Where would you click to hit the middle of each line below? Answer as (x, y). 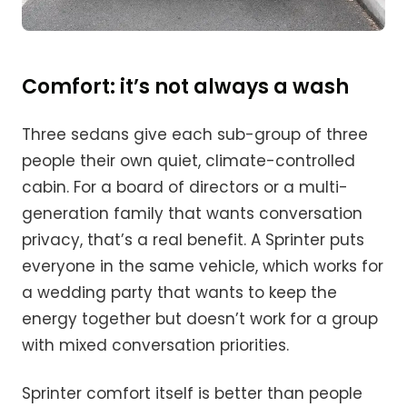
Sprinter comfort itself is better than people (192, 394)
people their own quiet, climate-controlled (189, 161)
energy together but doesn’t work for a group (200, 319)
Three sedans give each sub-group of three (195, 135)
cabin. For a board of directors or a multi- (185, 188)
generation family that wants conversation (192, 214)
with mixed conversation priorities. (155, 346)
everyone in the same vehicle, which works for (203, 267)
